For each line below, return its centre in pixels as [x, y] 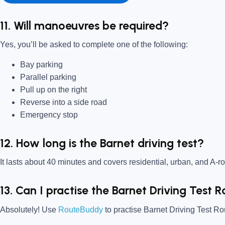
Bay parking [41, 64]
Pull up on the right [53, 89]
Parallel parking [48, 77]
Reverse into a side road [64, 102]
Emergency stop [49, 115]
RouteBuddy [81, 209]
